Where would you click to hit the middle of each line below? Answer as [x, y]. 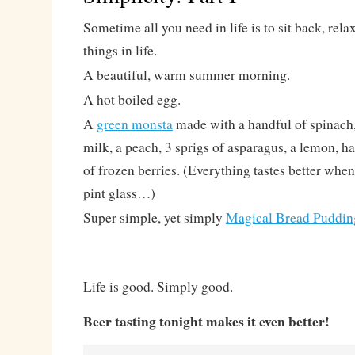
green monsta [134, 124]
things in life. [120, 50]
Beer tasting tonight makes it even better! [206, 321]
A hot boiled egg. [132, 99]
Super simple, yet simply [154, 218]
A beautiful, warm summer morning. [186, 75]
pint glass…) [119, 193]
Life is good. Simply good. [158, 286]
